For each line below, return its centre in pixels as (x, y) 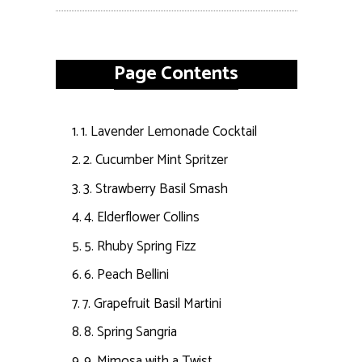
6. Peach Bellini (127, 275)
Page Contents (177, 74)
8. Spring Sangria (131, 333)
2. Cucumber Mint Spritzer (156, 160)
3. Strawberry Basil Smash (156, 189)
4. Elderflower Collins (142, 218)
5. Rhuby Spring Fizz (140, 246)
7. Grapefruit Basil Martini (152, 303)
